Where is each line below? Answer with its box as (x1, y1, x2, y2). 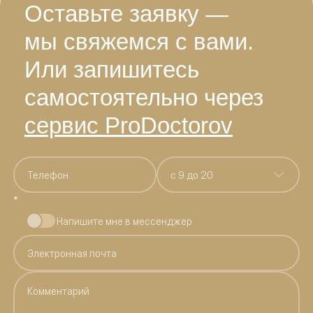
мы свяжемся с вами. (24, 28, 254, 54)
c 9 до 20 (170, 167, 213, 181)
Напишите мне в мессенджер (56, 213, 192, 227)
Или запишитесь (24, 56, 199, 82)
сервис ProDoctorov (24, 112, 233, 138)
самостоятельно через (24, 84, 263, 110)
